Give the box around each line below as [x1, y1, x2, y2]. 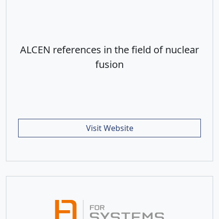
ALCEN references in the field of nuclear [20, 43, 199, 56]
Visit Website [86, 122, 133, 133]
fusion [95, 57, 124, 71]
